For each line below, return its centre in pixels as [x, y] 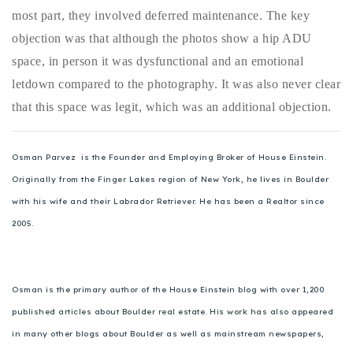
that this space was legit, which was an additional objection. [172, 107]
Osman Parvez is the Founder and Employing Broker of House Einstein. [169, 158]
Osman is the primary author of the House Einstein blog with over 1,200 [168, 290]
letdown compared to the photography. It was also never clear [176, 84]
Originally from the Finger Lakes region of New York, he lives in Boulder [170, 180]
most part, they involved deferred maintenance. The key [161, 16]
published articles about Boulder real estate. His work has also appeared [173, 312]
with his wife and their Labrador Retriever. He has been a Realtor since [168, 202]
